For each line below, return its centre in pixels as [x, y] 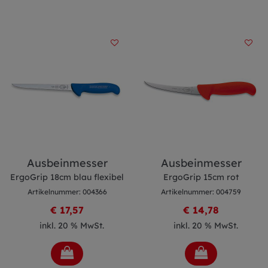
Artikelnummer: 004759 [201, 192]
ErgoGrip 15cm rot [201, 177]
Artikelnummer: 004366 [67, 192]
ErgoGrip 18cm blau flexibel [67, 177]
